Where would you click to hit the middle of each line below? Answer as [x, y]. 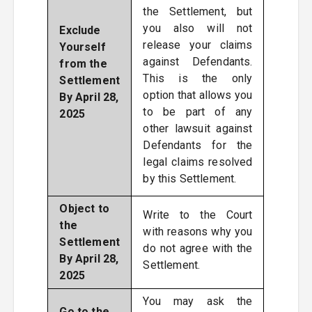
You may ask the [198, 301]
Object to [84, 209]
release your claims [198, 45]
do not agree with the [198, 248]
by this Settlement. [190, 179]
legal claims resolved [198, 162]
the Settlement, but [198, 11]
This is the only [198, 78]
